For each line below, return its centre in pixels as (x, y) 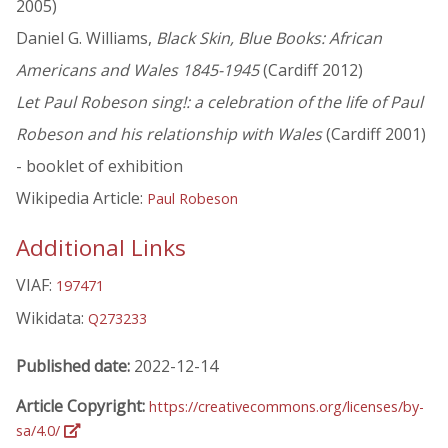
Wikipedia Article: (81, 198)
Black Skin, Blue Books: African (269, 38)
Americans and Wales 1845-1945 (137, 70)
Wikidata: (52, 317)
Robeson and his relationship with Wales (169, 134)
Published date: (75, 365)
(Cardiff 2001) (374, 134)
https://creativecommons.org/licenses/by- (286, 406)
